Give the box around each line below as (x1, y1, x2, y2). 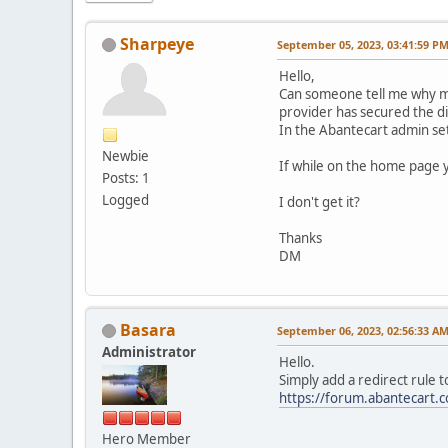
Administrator (102, 342, 196, 361)
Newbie (102, 146, 149, 165)
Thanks (279, 228, 322, 247)
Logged (102, 190, 149, 209)
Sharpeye (120, 32, 194, 55)
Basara (120, 318, 176, 341)
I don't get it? (279, 192, 360, 211)
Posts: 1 (102, 168, 150, 187)
